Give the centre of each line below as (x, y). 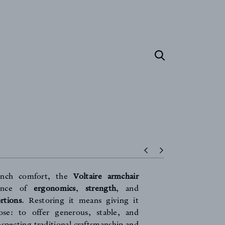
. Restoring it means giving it (80, 201)
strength (101, 189)
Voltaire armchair (106, 177)
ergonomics (54, 189)
